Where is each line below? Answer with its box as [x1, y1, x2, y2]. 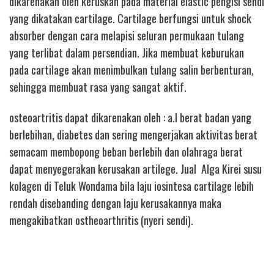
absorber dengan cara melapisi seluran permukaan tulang [9, 27, 244, 43]
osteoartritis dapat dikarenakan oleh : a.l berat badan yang [9, 109, 251, 126]
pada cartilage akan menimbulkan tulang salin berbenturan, [9, 61, 254, 78]
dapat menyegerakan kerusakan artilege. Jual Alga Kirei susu [9, 161, 262, 177]
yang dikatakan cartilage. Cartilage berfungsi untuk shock [9, 10, 251, 26]
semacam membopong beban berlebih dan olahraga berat [9, 144, 243, 160]
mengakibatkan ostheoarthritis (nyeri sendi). [9, 212, 193, 229]
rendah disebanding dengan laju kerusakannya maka [9, 195, 221, 212]
